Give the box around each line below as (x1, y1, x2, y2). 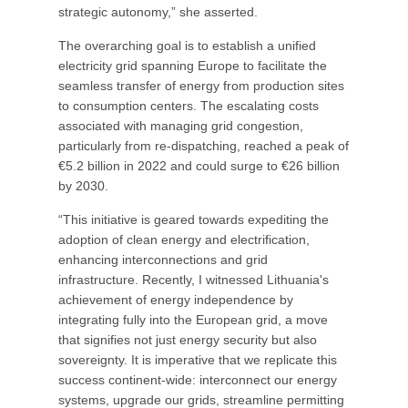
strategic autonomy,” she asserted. (58, 5, 258, 19)
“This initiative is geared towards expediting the (58, 212, 329, 227)
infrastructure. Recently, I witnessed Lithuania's (58, 272, 329, 287)
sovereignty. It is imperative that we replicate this (58, 352, 337, 367)
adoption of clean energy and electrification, (58, 232, 310, 247)
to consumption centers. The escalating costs (58, 98, 319, 113)
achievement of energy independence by (58, 292, 293, 307)
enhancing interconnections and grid (58, 252, 268, 267)
